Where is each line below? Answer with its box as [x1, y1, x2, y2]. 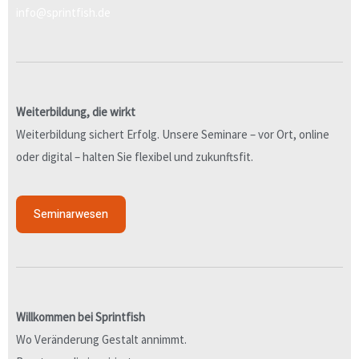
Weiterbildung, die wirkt [16, 104, 135, 120]
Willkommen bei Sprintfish [16, 309, 147, 325]
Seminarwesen [34, 205, 108, 223]
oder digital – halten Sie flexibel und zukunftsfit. [16, 149, 253, 165]
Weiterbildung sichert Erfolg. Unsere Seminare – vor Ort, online [16, 127, 329, 143]
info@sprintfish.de [16, 4, 111, 20]
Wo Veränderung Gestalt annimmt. [16, 331, 187, 347]
